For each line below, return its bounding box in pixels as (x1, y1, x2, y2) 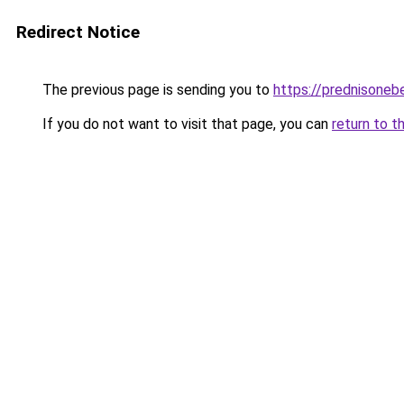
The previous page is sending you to (39, 81, 273, 98)
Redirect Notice (16, 22, 140, 42)
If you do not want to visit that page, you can (39, 115, 332, 133)
